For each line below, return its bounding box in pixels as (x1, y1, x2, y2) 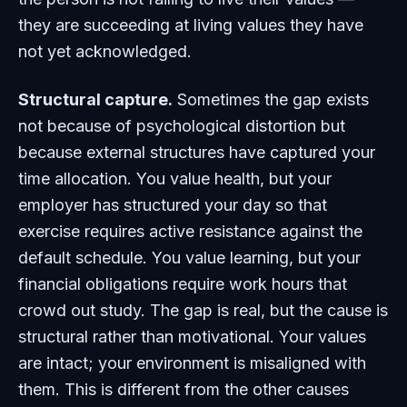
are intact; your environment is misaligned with (18, 353, 366, 372)
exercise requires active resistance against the (18, 222, 362, 241)
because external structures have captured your (18, 143, 375, 162)
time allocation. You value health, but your (18, 169, 332, 188)
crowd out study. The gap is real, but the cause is (18, 301, 388, 320)
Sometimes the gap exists (173, 90, 369, 109)
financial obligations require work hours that (18, 274, 347, 293)
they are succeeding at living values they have (18, 15, 363, 35)
